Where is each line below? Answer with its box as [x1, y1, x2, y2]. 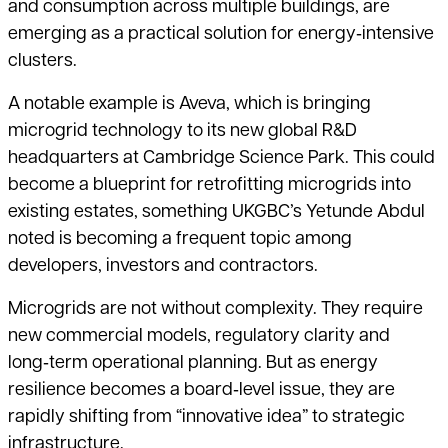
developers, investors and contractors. [8, 257, 318, 277]
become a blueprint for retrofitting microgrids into [8, 176, 411, 196]
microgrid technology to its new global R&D [8, 122, 357, 142]
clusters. [8, 52, 77, 72]
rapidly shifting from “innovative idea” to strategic [8, 408, 405, 428]
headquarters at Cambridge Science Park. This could [8, 149, 435, 169]
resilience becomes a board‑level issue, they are [8, 381, 395, 401]
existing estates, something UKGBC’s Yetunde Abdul [8, 203, 425, 223]
